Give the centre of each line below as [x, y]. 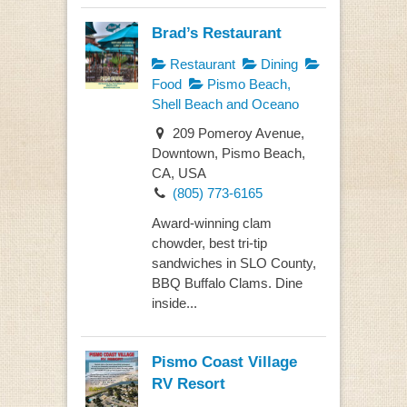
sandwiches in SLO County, [233, 263]
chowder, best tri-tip [209, 243]
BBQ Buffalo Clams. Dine [227, 283]
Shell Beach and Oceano [225, 104]
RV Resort [188, 384]
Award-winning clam [211, 223]
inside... [174, 303]
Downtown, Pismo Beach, [228, 154]
